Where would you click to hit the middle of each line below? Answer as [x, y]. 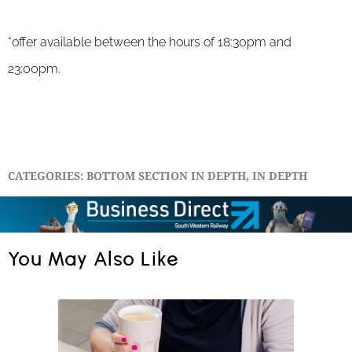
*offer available [51, 42]
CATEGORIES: [46, 176]
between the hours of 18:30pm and [193, 42]
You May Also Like [93, 260]
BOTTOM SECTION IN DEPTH [166, 176]
